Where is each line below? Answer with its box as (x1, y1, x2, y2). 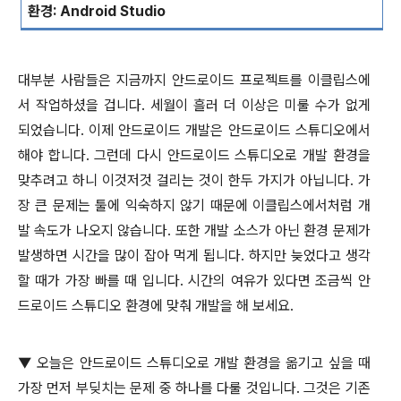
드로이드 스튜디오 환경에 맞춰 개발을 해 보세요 (18, 297, 290, 314)
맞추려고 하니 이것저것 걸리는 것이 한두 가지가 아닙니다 (18, 172, 350, 189)
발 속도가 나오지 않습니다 (18, 222, 168, 239)
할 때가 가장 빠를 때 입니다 (18, 272, 180, 289)
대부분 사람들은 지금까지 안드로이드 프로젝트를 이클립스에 (18, 72, 371, 89)
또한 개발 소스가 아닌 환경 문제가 (175, 222, 371, 239)
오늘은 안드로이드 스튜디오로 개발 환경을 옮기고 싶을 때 (32, 354, 371, 371)
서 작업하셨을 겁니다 (18, 97, 141, 114)
